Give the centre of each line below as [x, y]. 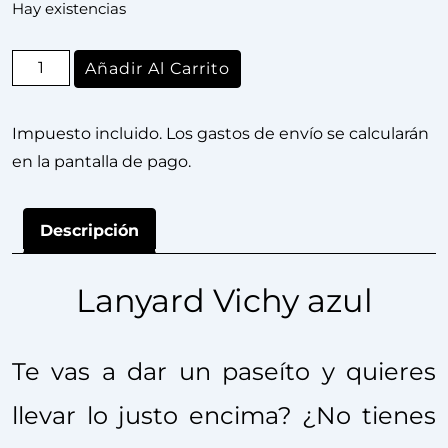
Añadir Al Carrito [158, 68]
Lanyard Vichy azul [224, 300]
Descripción [89, 230]
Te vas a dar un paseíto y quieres [224, 371]
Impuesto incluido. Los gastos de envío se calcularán [220, 133]
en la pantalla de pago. [101, 161]
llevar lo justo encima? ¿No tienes [224, 415]
